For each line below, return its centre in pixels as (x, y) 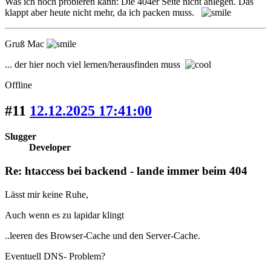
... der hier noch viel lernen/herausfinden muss (95, 65)
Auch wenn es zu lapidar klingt (64, 215)
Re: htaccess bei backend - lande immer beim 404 (126, 171)
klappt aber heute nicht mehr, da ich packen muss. (103, 13)
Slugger (21, 137)
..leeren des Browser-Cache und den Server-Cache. (103, 235)
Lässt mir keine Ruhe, (47, 194)
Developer (50, 148)
